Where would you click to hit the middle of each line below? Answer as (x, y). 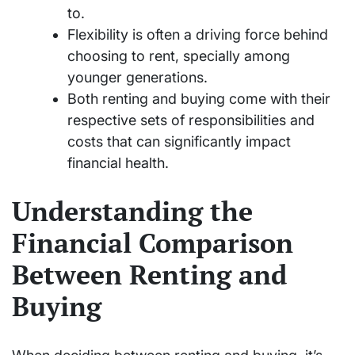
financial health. (118, 162)
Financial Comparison (153, 242)
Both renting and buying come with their (199, 98)
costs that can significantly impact (179, 141)
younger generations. (137, 77)
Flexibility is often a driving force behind (198, 34)
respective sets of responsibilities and (191, 120)
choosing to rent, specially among (179, 55)
